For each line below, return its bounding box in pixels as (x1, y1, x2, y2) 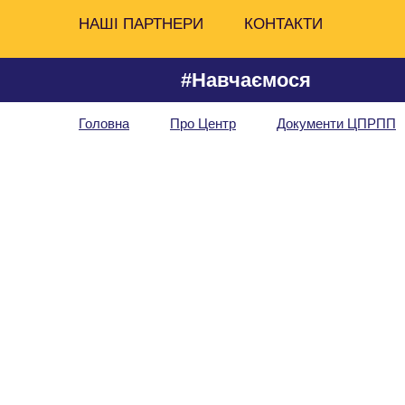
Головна (79, 115, 129, 131)
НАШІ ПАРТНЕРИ (79, 14, 203, 33)
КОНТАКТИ (244, 14, 323, 33)
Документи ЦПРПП (277, 115, 396, 131)
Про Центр (170, 115, 236, 131)
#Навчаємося (181, 68, 311, 91)
